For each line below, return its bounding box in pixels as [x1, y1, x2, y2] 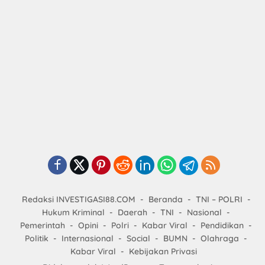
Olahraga [201, 233, 239, 244]
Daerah [118, 207, 147, 218]
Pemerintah [20, 220, 65, 231]
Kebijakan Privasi [129, 246, 197, 257]
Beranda [148, 194, 183, 205]
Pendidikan [201, 220, 244, 231]
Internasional [62, 233, 114, 244]
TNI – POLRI [195, 194, 243, 205]
